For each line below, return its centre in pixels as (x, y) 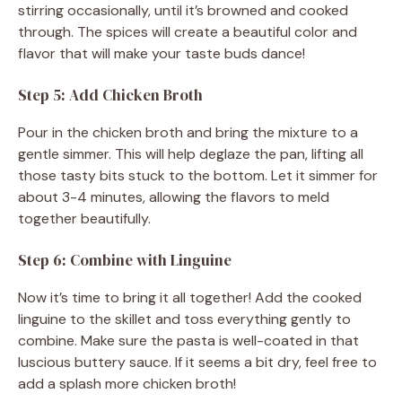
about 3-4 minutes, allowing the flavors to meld (174, 197)
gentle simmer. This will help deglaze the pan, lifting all (191, 153)
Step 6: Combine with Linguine (125, 260)
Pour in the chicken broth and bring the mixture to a (188, 132)
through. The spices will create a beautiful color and (188, 31)
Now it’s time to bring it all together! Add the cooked (190, 297)
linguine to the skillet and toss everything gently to (184, 319)
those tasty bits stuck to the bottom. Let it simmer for (198, 175)
